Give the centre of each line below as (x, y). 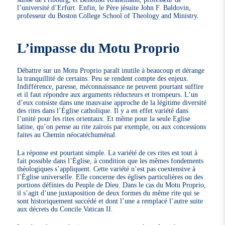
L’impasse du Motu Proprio (99, 48)
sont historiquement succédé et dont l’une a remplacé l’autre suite (110, 201)
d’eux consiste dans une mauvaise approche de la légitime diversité (112, 103)
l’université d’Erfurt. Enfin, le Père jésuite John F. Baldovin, (104, 8)
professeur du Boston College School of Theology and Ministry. (108, 16)
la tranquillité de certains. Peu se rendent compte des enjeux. (103, 79)
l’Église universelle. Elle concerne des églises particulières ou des (110, 177)
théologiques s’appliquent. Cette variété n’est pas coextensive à (106, 169)
